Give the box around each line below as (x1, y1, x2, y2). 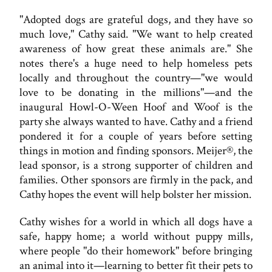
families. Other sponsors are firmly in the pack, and (19, 172, 253, 188)
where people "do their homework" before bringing (19, 243, 253, 259)
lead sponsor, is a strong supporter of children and (19, 157, 253, 173)
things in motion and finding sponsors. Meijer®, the (19, 143, 253, 158)
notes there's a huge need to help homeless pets (19, 55, 253, 71)
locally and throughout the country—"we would (19, 70, 253, 86)
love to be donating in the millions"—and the (19, 84, 253, 100)
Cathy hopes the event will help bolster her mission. (19, 186, 251, 202)
